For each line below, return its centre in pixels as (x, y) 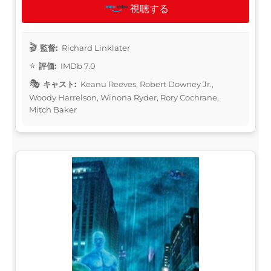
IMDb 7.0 (77, 66)
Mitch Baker (53, 109)
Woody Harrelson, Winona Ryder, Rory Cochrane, (124, 97)
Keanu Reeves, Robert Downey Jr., (146, 84)
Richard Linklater (95, 47)
